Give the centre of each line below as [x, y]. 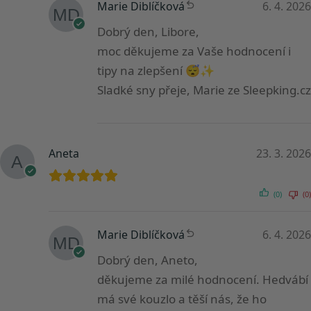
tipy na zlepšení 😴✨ [156, 71]
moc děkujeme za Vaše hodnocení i [194, 51]
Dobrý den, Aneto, [148, 260]
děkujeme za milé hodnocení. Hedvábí [203, 280]
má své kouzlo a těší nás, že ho [182, 299]
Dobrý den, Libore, [148, 32]
